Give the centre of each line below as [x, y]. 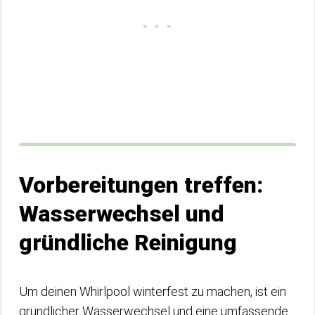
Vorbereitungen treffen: [141, 185]
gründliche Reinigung [128, 243]
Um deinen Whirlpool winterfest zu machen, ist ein [153, 291]
